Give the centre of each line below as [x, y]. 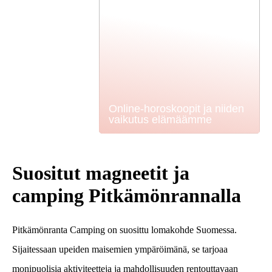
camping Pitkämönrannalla [127, 196]
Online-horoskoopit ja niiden [176, 109]
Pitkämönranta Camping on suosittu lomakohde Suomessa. [124, 229]
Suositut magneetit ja [101, 173]
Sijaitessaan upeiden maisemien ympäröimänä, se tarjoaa [120, 249]
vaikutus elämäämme [160, 120]
